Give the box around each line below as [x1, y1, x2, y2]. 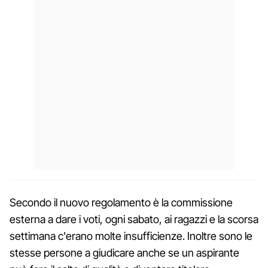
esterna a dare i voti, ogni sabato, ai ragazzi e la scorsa [10, 212, 258, 226]
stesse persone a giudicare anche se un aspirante [10, 246, 239, 259]
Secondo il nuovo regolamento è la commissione [10, 196, 233, 209]
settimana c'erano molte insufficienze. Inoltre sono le [10, 229, 252, 242]
